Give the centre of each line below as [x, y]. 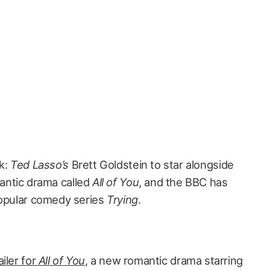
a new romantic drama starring [165, 260]
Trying [122, 199]
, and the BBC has [183, 182]
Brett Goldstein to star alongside [151, 165]
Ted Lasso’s [39, 165]
